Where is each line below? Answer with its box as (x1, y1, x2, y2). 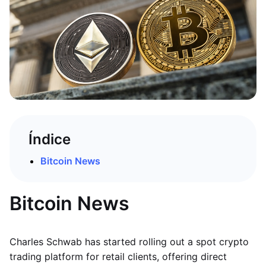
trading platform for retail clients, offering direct (9, 251, 227, 262)
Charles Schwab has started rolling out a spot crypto (9, 236, 249, 248)
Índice (28, 131, 71, 148)
